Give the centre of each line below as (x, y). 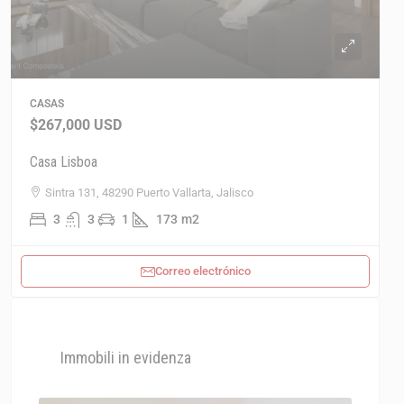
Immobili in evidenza (126, 357)
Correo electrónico (202, 271)
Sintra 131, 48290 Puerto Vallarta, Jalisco (149, 192)
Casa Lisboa (64, 161)
